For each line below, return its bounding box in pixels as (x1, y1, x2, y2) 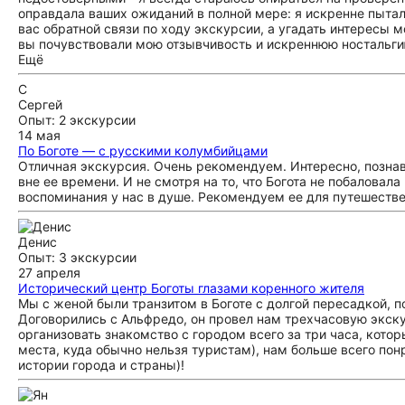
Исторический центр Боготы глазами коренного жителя (18, 280, 364, 296)
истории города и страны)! (18, 357, 184, 372)
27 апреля (18, 265, 80, 280)
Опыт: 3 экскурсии (18, 250, 137, 265)
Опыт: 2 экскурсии (18, 112, 136, 127)
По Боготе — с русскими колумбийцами (18, 143, 268, 158)
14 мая (18, 127, 61, 143)
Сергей (18, 97, 62, 112)
